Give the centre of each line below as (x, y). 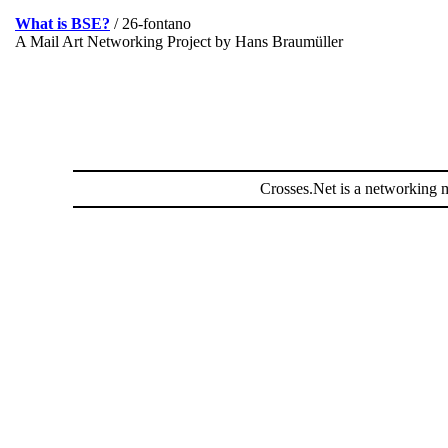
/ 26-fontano (150, 23)
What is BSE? (62, 23)
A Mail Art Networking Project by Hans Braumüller (179, 41)
